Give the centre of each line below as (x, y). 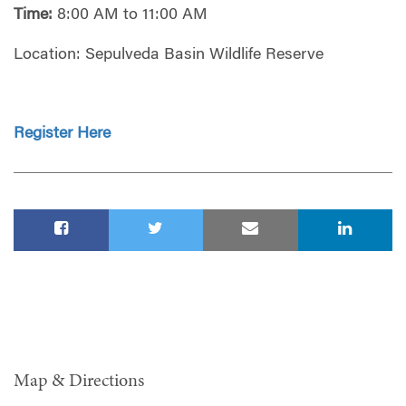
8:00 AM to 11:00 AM (132, 16)
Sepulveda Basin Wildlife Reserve (204, 55)
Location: (47, 55)
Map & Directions (79, 382)
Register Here (62, 134)
